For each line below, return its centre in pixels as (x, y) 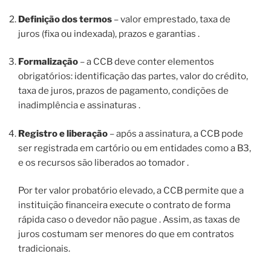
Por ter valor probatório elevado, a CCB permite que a (131, 191)
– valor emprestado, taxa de (171, 19)
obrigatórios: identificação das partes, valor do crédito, (133, 77)
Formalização (48, 62)
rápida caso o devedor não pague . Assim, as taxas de (129, 220)
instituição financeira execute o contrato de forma (124, 205)
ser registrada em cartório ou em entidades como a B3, (135, 148)
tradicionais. (44, 249)
